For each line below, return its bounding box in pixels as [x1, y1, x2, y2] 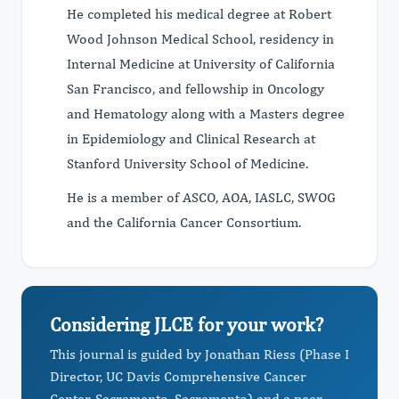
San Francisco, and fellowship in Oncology [67, 80, 324, 97]
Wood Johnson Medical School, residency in [67, 30, 334, 47]
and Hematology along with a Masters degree [67, 105, 345, 122]
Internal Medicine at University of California [67, 55, 335, 72]
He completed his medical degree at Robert [67, 5, 331, 22]
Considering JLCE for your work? [50, 313, 323, 336]
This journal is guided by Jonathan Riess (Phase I [50, 346, 349, 362]
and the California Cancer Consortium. [67, 214, 301, 231]
